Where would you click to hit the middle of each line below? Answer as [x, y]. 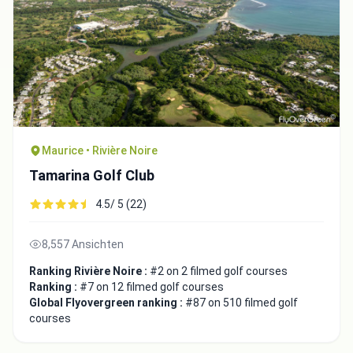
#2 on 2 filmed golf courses [219, 271]
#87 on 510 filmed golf [242, 303]
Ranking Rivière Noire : [89, 271]
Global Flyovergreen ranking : [107, 303]
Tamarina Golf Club [92, 176]
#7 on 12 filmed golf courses [152, 287]
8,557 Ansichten [83, 245]
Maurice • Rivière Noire [100, 151]
